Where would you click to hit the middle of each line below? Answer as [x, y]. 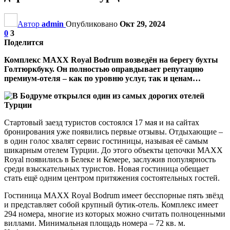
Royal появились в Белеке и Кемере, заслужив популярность [110, 159]
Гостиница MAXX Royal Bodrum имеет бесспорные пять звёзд [114, 195]
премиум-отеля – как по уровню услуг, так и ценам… [102, 78]
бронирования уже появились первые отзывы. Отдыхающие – [113, 131]
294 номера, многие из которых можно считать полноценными [115, 214]
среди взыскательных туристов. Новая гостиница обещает [107, 168]
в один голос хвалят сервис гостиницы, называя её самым [106, 141]
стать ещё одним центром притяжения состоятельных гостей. [112, 178]
